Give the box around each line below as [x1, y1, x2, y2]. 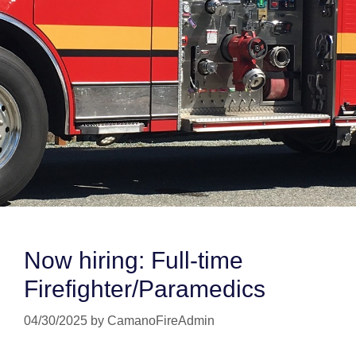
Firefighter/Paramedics [24, 276, 265, 302]
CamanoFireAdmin [107, 314, 215, 327]
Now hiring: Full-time [24, 247, 243, 273]
